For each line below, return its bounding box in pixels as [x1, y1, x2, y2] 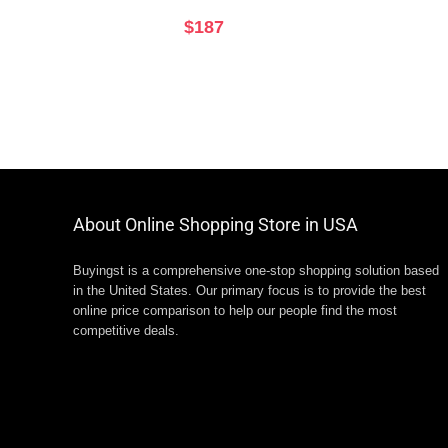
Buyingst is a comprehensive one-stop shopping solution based [72, 264, 439, 279]
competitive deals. [72, 324, 179, 339]
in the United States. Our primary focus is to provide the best [72, 284, 426, 299]
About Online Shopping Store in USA [72, 214, 358, 236]
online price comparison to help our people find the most [72, 304, 397, 319]
